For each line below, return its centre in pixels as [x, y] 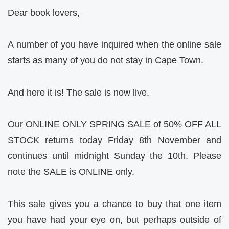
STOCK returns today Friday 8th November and [114, 140]
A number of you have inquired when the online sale [114, 45]
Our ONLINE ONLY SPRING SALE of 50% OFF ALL [114, 124]
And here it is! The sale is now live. [78, 92]
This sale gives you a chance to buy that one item [114, 204]
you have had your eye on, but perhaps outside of [114, 220]
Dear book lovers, [44, 13]
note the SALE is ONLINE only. [71, 172]
